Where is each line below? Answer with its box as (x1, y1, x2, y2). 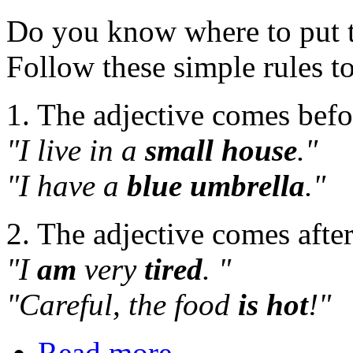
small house (145, 133, 297, 168)
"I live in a (6, 133, 145, 168)
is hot (238, 288, 308, 322)
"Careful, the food (6, 288, 238, 322)
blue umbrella (127, 169, 305, 203)
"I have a (6, 169, 127, 203)
